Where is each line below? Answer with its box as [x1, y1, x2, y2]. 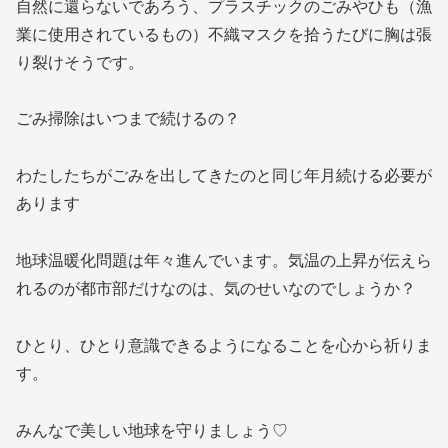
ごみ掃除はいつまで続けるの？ [16, 110, 240, 128]
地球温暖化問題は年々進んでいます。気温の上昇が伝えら [16, 252, 432, 270]
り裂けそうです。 [16, 53, 144, 71]
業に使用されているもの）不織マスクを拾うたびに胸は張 [16, 25, 432, 43]
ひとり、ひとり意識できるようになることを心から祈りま [16, 336, 432, 354]
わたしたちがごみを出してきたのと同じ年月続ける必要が [16, 167, 432, 185]
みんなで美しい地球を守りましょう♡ [16, 421, 288, 439]
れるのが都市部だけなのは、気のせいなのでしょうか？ [16, 280, 416, 298]
